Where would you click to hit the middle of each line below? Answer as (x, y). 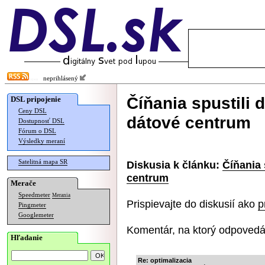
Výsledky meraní (42, 141)
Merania (61, 195)
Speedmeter (34, 195)
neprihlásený (59, 78)
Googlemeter (36, 215)
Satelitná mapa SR (43, 162)
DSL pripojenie (36, 99)
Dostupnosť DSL (41, 121)
